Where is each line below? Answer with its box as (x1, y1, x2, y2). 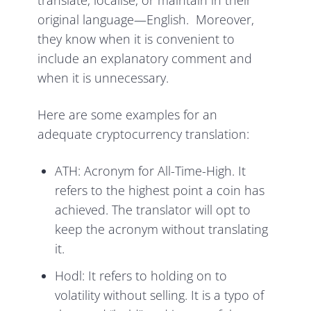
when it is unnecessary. (37, 69, 169, 87)
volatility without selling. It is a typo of (55, 287, 264, 303)
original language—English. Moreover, (37, 11, 255, 28)
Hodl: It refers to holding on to (55, 267, 228, 284)
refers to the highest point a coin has (55, 182, 265, 199)
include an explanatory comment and (37, 50, 253, 67)
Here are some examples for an (37, 106, 218, 124)
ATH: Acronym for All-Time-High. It (55, 162, 246, 180)
